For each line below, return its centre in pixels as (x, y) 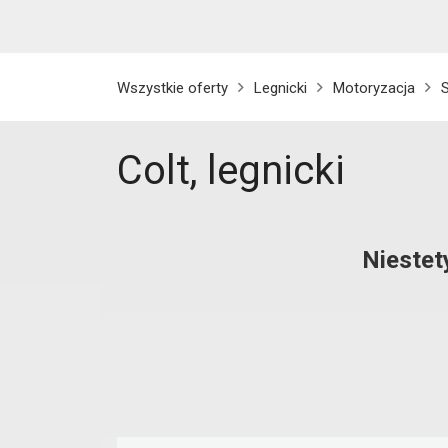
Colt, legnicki (231, 170)
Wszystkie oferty (172, 88)
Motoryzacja (374, 88)
